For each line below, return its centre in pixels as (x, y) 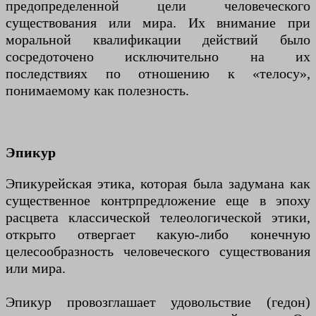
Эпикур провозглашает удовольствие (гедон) (158, 302)
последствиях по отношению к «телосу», (158, 74)
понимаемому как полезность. (97, 91)
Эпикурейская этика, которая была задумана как (158, 184)
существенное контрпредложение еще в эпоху (158, 201)
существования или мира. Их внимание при (158, 23)
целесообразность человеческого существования (158, 251)
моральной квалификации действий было (158, 40)
